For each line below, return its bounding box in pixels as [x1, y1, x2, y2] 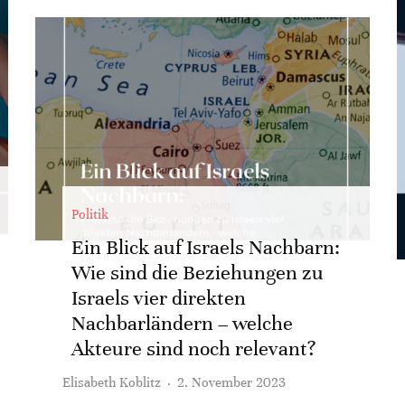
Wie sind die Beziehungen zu [71, 260, 324, 285]
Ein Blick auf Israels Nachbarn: [71, 235, 340, 259]
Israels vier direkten [71, 286, 246, 310]
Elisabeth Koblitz [62, 374, 161, 391]
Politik [71, 206, 108, 222]
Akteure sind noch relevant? [71, 336, 316, 361]
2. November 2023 [177, 374, 286, 391]
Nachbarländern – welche [71, 311, 293, 335]
